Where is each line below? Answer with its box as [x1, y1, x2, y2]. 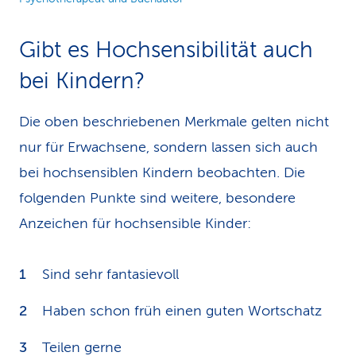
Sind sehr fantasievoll [42, 266, 179, 282]
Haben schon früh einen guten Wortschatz [42, 303, 322, 319]
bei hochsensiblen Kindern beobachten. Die [19, 164, 305, 180]
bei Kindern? [19, 68, 145, 93]
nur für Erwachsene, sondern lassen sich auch [19, 139, 318, 155]
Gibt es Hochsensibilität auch [19, 37, 313, 62]
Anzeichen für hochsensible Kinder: [19, 215, 251, 231]
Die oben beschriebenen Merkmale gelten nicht [19, 114, 329, 130]
